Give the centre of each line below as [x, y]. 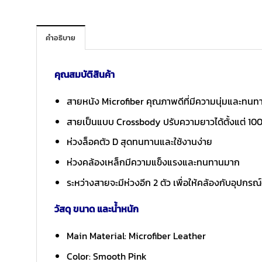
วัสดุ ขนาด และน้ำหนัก [96, 209]
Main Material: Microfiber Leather [136, 236]
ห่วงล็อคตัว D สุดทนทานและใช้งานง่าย [139, 142]
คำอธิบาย [61, 38]
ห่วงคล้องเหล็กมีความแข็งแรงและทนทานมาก [153, 162]
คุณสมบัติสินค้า [85, 75]
